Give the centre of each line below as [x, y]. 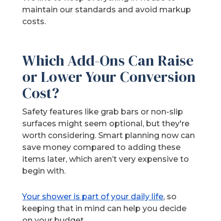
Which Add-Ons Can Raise [108, 61]
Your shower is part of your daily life [93, 197]
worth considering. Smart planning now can [109, 136]
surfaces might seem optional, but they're [106, 124]
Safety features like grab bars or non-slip [103, 112]
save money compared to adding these [102, 147]
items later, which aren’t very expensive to [106, 159]
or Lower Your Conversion [109, 77]
